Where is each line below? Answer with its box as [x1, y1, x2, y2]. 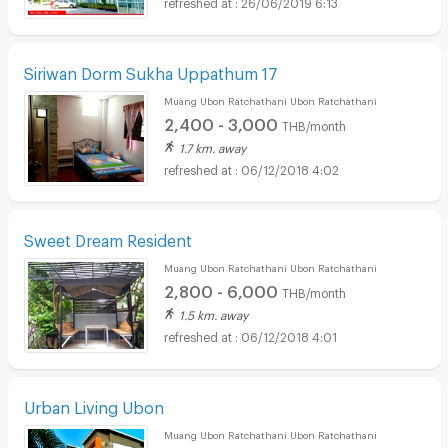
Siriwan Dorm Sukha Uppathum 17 [23, 63, 278, 77]
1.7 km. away [178, 140, 246, 151]
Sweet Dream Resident [23, 230, 192, 244]
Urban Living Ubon [23, 397, 164, 411]
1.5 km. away [178, 307, 248, 318]
